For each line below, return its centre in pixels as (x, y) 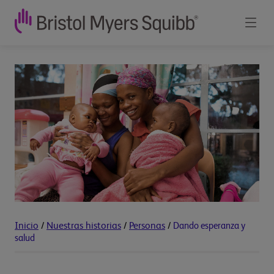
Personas (147, 226)
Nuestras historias (84, 226)
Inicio (27, 226)
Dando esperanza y (209, 226)
